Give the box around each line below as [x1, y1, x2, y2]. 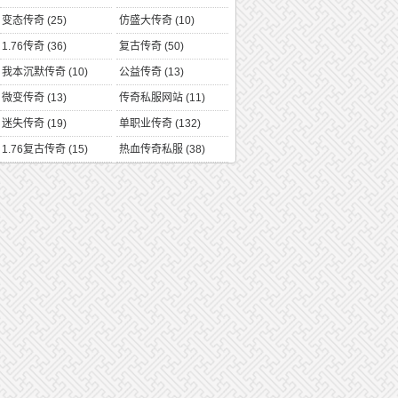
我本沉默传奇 [2, 66, 67, 78]
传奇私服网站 [118, 92, 183, 104]
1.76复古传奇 [2, 143, 67, 155]
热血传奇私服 [118, 143, 183, 155]
